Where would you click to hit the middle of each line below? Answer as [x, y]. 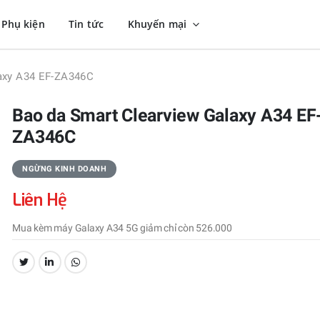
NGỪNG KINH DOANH [65, 169]
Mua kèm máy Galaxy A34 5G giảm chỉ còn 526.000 [122, 228]
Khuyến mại [159, 24]
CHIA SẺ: [41, 268]
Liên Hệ [40, 200]
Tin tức [86, 24]
